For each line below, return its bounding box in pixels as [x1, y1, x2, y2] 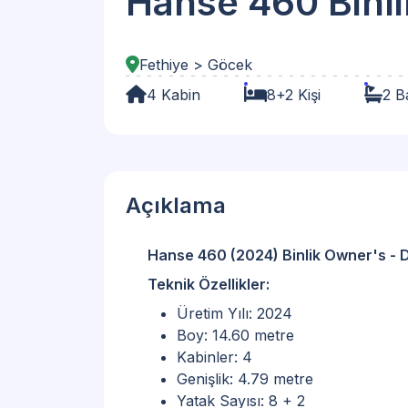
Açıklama [126, 191, 226, 219]
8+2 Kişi [267, 85, 321, 104]
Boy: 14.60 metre [177, 325, 294, 344]
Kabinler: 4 [177, 347, 252, 366]
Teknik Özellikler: [148, 274, 270, 293]
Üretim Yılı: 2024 [177, 303, 292, 322]
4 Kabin [147, 85, 200, 104]
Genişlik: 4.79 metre [177, 369, 313, 388]
